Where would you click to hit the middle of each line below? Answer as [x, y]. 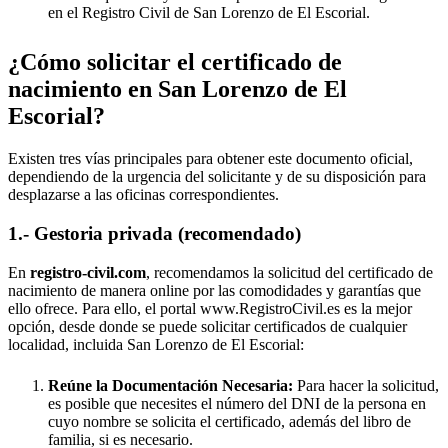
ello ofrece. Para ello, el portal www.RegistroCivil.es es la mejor [210, 308]
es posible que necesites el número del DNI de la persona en [237, 403]
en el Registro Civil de [120, 13]
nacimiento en [83, 89]
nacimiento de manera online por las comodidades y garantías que [214, 290]
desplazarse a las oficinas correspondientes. [143, 195]
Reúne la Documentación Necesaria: [170, 385]
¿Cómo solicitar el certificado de [175, 62]
